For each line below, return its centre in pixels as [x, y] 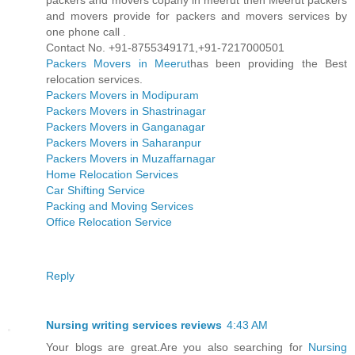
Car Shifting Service [95, 191]
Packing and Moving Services [120, 206]
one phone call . [86, 32]
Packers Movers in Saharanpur [124, 143]
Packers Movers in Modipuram [122, 95]
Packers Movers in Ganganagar [126, 127]
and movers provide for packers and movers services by [197, 16]
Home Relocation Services [112, 175]
